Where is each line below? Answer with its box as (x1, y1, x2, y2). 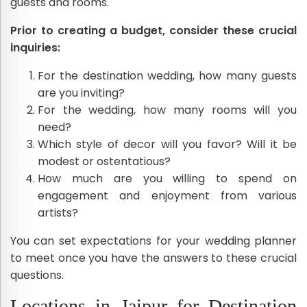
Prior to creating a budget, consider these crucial (10, 22, 297, 38)
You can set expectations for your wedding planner (10, 232, 297, 249)
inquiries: (10, 39, 60, 56)
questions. (10, 267, 64, 283)
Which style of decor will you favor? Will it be (38, 136, 297, 152)
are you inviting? (38, 84, 125, 101)
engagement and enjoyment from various (38, 187, 297, 204)
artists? (38, 204, 78, 221)
